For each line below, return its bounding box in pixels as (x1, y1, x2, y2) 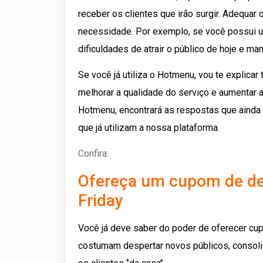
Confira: (78, 148, 109, 160)
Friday (78, 190, 123, 210)
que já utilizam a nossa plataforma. (78, 122, 220, 133)
